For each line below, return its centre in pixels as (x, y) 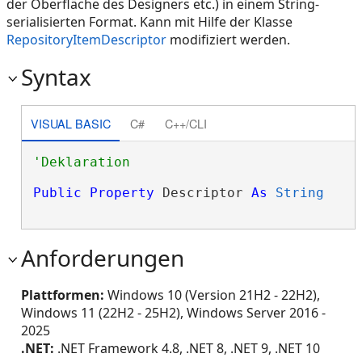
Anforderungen (103, 258)
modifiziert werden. (228, 40)
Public (57, 193)
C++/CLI (185, 123)
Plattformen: (63, 295)
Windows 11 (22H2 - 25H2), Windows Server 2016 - (173, 313)
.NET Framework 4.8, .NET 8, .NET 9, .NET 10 (187, 348)
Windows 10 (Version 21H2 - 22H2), (212, 295)
